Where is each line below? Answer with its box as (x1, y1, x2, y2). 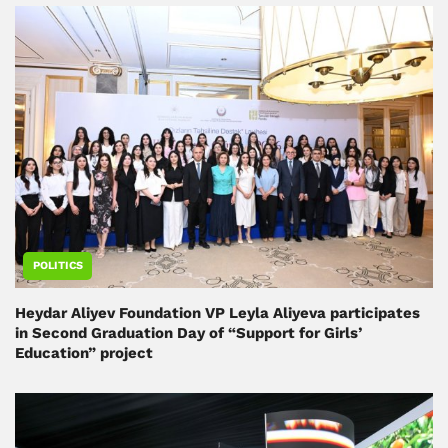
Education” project (15, 344, 153, 363)
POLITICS (33, 259, 83, 273)
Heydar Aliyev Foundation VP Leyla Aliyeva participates (15, 304, 420, 323)
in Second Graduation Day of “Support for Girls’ (15, 324, 362, 343)
